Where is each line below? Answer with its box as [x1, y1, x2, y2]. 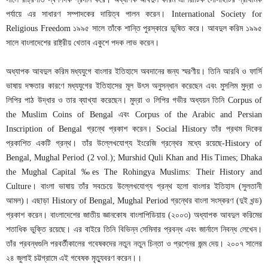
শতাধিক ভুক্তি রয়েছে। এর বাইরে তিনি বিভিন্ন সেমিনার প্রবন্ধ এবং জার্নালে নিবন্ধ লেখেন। [6, 225, 262, 234]
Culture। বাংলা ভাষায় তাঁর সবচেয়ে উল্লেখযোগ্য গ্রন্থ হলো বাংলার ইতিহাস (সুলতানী [6, 182, 262, 191]
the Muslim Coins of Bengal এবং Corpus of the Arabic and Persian [6, 110, 262, 119]
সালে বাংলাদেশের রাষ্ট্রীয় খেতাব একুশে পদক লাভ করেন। [6, 38, 159, 47]
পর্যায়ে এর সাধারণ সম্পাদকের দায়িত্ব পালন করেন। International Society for [6, 10, 262, 19]
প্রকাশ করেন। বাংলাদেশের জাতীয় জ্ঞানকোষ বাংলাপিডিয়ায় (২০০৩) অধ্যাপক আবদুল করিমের [6, 211, 262, 220]
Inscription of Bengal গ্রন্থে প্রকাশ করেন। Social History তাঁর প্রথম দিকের [6, 124, 262, 133]
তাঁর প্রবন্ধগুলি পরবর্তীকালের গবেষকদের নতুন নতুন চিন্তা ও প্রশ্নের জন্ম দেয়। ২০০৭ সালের [6, 239, 262, 248]
